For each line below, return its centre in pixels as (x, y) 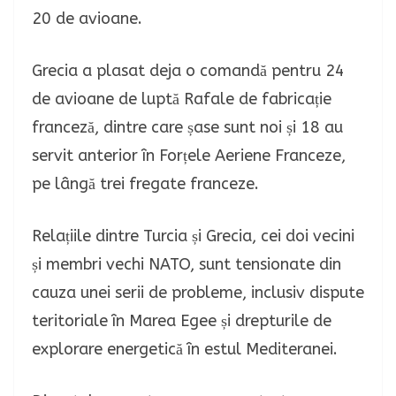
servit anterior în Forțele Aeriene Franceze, (189, 155)
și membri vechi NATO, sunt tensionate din (187, 264)
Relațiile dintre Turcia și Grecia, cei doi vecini (193, 236)
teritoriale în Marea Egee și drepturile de (182, 320)
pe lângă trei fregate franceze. (145, 183)
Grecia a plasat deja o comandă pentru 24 (188, 70)
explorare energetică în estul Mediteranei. (185, 349)
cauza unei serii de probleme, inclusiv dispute (198, 292)
